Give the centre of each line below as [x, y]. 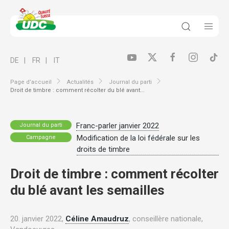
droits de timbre [103, 150]
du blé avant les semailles [87, 190]
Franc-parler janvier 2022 [118, 126]
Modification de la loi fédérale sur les [138, 138]
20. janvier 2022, [38, 219]
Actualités [80, 82]
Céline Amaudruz [97, 219]
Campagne [41, 137]
